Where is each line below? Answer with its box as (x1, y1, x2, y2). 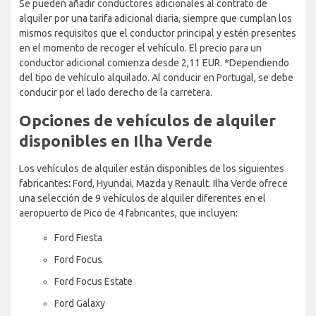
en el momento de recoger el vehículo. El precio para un (19, 42, 262, 54)
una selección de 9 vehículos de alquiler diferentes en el (19, 192, 266, 204)
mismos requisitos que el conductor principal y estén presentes (19, 27, 296, 39)
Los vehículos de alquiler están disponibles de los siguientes (19, 162, 284, 174)
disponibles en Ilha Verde (19, 131, 212, 150)
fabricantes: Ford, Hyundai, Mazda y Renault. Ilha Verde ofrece (19, 177, 288, 189)
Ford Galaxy (54, 297, 105, 309)
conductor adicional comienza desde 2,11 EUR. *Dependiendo (19, 56, 289, 68)
